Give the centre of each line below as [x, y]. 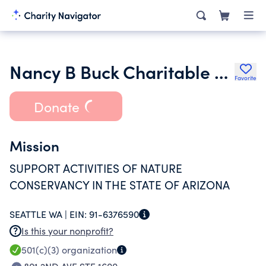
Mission [34, 145]
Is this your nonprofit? [67, 231]
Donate [56, 106]
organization [88, 250]
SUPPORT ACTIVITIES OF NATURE [96, 168]
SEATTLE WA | [39, 214]
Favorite [246, 78]
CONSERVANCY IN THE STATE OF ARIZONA [120, 185]
